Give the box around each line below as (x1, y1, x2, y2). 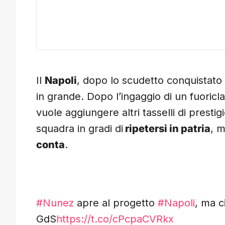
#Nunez (36, 197, 74, 209)
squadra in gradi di (36, 123, 123, 135)
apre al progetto (74, 197, 158, 209)
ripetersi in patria (123, 123, 210, 135)
